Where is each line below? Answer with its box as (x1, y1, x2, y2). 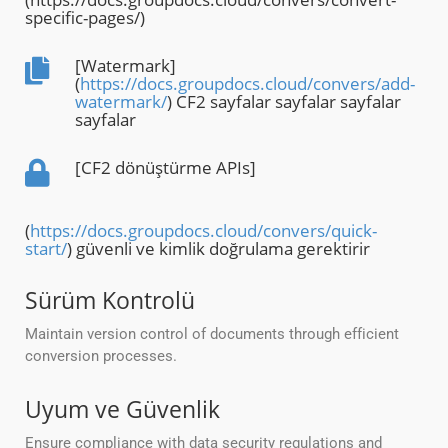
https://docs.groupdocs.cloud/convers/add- (80, 72, 415, 96)
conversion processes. (25, 347, 177, 366)
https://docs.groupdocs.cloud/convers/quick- (30, 219, 377, 243)
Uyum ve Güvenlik (25, 393, 220, 426)
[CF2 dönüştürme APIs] (75, 156, 256, 180)
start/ (25, 237, 67, 261)
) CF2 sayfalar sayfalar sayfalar (167, 90, 401, 114)
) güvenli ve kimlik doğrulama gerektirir (67, 237, 370, 261)
